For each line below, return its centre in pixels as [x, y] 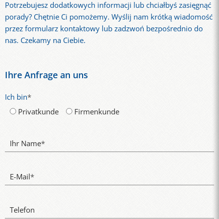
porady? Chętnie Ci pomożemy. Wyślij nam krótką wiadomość [109, 17]
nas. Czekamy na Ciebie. [45, 40]
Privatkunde [38, 112]
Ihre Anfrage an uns [46, 75]
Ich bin [16, 97]
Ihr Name [25, 143]
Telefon [22, 210]
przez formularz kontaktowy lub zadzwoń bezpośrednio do [104, 28]
